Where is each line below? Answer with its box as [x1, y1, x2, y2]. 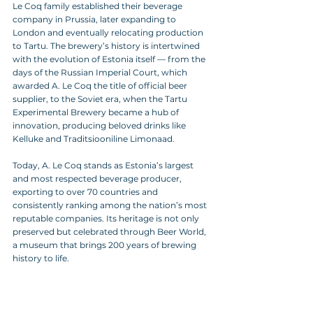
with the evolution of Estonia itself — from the [13, 54, 208, 64]
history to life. [13, 253, 69, 263]
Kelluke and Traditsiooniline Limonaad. [13, 133, 175, 144]
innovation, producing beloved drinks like [13, 120, 188, 131]
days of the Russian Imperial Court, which [13, 67, 189, 78]
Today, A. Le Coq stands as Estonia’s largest [13, 160, 196, 170]
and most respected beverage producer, [13, 173, 184, 184]
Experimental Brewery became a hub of [13, 107, 181, 117]
